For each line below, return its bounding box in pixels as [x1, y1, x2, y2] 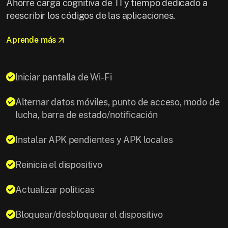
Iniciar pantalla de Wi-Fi [15, 71, 112, 82]
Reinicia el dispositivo [15, 159, 102, 170]
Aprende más [6, 35, 56, 45]
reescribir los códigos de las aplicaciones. [6, 10, 176, 21]
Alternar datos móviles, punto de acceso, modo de [15, 96, 220, 107]
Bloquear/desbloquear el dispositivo [15, 209, 163, 220]
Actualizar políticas [15, 184, 95, 195]
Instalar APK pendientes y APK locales [15, 134, 173, 145]
